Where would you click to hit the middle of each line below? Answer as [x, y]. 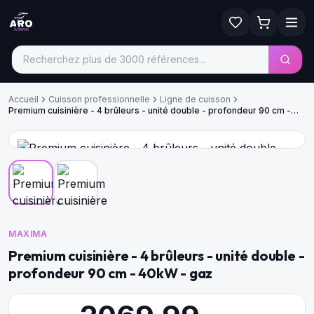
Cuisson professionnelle [99, 99]
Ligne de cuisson [195, 99]
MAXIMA [28, 234]
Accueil [23, 99]
